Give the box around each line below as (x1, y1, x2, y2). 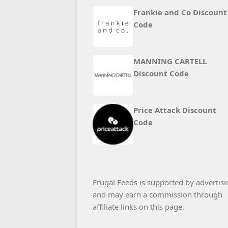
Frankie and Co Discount (133, 7, 227, 17)
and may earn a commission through (93, 189, 222, 199)
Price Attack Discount (133, 105, 216, 115)
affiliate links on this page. (93, 202, 184, 212)
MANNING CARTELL (133, 56, 207, 66)
